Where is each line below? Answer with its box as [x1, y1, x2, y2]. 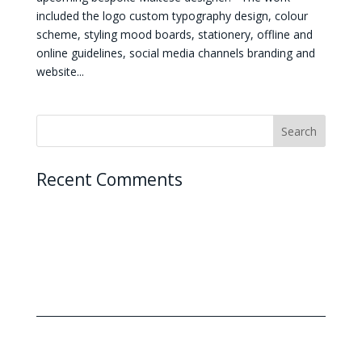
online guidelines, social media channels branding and [36, 45, 315, 61]
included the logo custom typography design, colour [36, 8, 308, 24]
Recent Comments [36, 168, 183, 192]
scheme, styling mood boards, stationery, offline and [36, 27, 313, 43]
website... [36, 64, 84, 80]
